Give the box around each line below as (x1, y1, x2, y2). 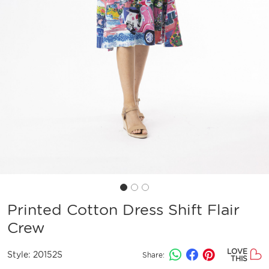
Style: (7, 250, 33, 260)
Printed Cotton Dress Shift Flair (7, 200, 240, 219)
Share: (142, 250, 165, 259)
